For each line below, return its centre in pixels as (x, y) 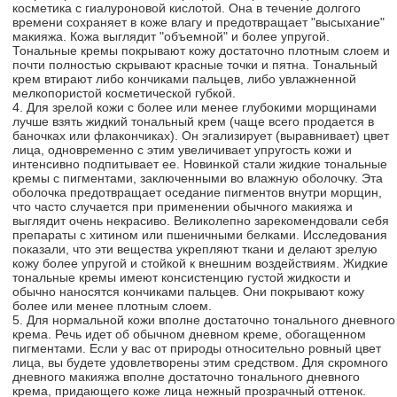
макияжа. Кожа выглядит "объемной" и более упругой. (171, 36)
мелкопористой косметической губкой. (124, 93)
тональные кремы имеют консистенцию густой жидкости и (182, 277)
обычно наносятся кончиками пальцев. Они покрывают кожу (188, 292)
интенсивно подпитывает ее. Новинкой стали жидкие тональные (200, 164)
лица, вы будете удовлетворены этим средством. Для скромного (200, 362)
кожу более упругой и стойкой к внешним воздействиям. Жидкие (200, 263)
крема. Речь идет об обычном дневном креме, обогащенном (189, 334)
